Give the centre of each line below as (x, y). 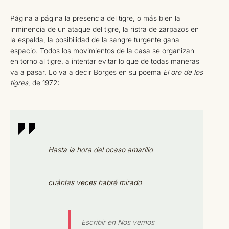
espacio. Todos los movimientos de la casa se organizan (102, 50)
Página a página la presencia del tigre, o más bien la (95, 18)
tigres (19, 83)
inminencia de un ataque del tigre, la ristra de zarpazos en (105, 29)
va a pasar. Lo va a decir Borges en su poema (87, 72)
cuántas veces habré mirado (95, 182)
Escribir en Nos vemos (118, 222)
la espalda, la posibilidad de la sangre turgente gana (95, 40)
